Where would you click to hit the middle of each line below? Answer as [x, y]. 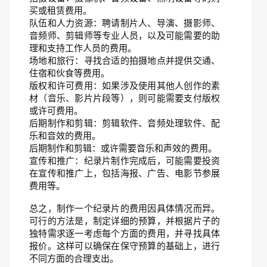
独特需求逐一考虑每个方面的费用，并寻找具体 [125, 233]
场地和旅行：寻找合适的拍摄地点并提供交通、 [125, 60]
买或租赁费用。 [60, 10]
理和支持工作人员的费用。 [83, 48]
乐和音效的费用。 [65, 136]
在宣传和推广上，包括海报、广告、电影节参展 [125, 173]
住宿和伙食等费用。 [69, 73]
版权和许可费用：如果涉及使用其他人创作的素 [125, 86]
